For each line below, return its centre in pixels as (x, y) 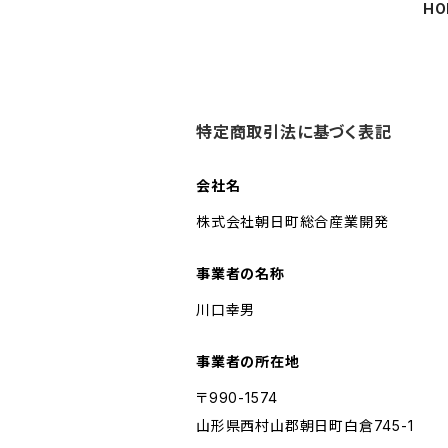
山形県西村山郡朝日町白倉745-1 (305, 425)
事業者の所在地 (248, 361)
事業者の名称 (240, 273)
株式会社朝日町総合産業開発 (292, 221)
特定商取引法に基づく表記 (294, 132)
